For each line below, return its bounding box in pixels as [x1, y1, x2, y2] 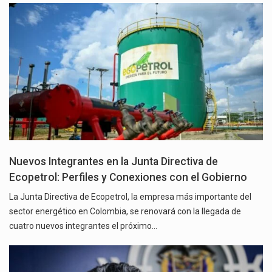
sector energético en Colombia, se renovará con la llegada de [9, 206, 241, 217]
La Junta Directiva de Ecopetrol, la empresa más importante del [9, 192, 251, 202]
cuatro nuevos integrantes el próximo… [9, 221, 157, 231]
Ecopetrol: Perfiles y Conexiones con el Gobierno [9, 171, 247, 184]
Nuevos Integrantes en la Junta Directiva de [9, 155, 218, 168]
